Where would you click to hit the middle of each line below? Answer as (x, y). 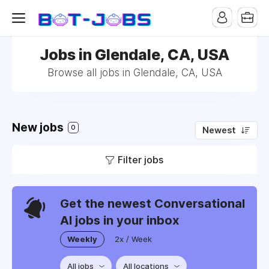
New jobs (39, 128)
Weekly (82, 239)
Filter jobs (141, 160)
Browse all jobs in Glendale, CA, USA (134, 73)
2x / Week (133, 239)
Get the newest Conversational (153, 204)
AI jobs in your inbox (119, 220)
